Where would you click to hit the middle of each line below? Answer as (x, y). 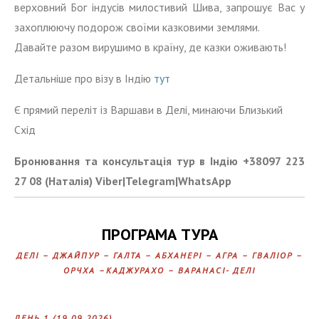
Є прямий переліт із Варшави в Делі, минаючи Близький (148, 110)
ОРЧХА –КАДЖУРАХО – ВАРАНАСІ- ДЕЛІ (159, 271)
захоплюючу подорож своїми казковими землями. (137, 27)
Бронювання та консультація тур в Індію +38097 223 (159, 161)
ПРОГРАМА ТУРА (159, 235)
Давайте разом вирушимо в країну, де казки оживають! (150, 47)
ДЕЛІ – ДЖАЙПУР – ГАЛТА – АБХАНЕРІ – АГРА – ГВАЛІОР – (159, 256)
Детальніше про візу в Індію (84, 79)
